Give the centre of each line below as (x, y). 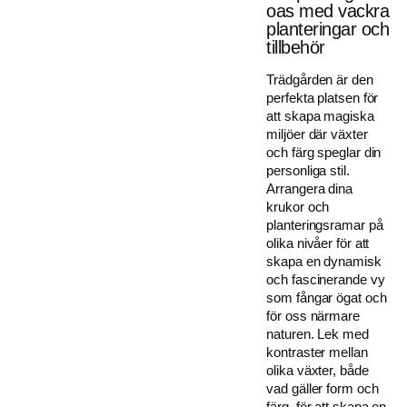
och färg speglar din (324, 153)
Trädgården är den (320, 80)
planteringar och (328, 30)
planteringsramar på (325, 225)
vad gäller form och (323, 389)
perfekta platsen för (323, 98)
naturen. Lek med (318, 334)
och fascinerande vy (326, 280)
